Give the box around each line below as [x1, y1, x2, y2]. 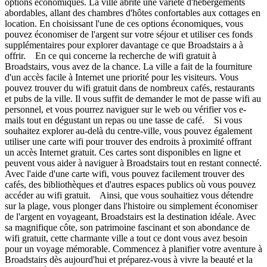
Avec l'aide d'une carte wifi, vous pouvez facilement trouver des [5, 168, 244, 179]
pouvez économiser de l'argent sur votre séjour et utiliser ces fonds [5, 29, 253, 39]
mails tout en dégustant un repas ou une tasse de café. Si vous [5, 114, 242, 125]
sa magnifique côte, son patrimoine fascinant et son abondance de [5, 222, 250, 232]
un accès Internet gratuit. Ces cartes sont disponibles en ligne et [5, 147, 241, 157]
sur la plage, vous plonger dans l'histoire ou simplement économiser [5, 200, 257, 211]
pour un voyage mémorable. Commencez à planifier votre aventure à [5, 243, 262, 254]
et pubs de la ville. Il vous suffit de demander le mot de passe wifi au [5, 93, 261, 104]
